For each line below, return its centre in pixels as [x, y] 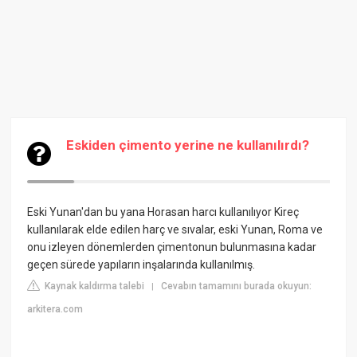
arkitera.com [55, 309]
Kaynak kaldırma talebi [94, 286]
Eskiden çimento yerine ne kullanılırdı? [188, 145]
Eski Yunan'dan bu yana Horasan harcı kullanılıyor [150, 212]
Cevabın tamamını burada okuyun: [237, 286]
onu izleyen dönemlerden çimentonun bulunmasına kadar [172, 247]
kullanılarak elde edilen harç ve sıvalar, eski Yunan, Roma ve [175, 229]
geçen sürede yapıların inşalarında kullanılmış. [141, 265]
